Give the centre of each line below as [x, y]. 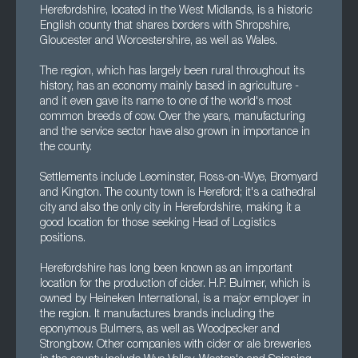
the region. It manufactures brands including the [157, 315]
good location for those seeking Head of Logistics [158, 224]
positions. [63, 239]
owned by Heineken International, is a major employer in [175, 300]
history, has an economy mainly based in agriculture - [169, 87]
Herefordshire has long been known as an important [166, 269]
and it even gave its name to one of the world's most [166, 102]
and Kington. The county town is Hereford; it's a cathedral [178, 193]
